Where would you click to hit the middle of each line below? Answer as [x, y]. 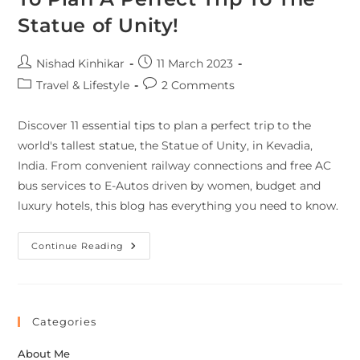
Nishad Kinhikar [81, 64]
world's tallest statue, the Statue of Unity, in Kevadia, [166, 146]
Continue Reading [78, 246]
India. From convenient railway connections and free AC [175, 166]
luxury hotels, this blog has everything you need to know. [178, 206]
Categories [65, 322]
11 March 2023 [195, 64]
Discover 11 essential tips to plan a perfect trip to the [165, 126]
